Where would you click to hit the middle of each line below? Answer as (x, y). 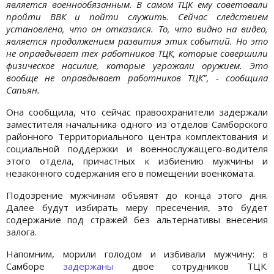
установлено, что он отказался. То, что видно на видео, (137, 28)
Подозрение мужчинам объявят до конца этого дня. (137, 195)
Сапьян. (23, 90)
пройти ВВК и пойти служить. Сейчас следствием (137, 16)
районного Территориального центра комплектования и (137, 136)
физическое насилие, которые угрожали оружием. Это (137, 65)
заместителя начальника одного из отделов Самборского (137, 124)
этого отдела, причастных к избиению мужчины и (137, 161)
